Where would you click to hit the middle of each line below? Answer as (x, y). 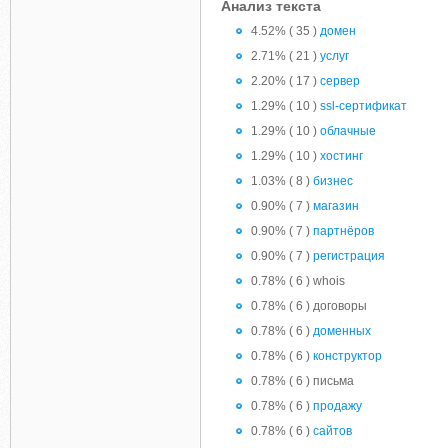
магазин (336, 206)
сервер (340, 81)
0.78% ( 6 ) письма (302, 381)
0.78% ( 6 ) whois (298, 281)
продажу (337, 406)
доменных (342, 331)
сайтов (332, 431)
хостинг (341, 156)
